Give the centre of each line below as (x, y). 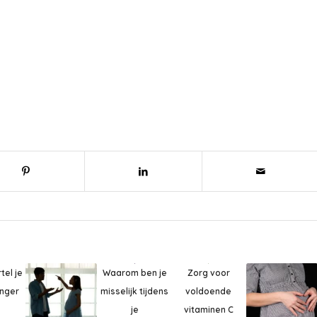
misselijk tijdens (135, 291)
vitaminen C (208, 310)
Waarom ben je (134, 273)
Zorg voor (208, 273)
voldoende (209, 292)
